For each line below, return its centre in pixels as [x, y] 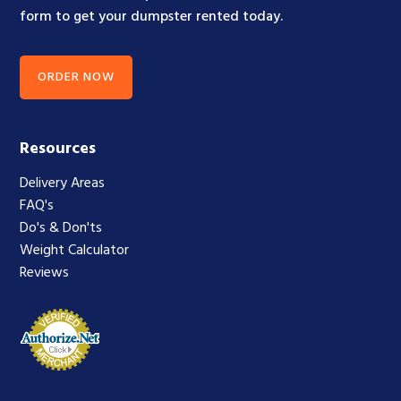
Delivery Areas [63, 184]
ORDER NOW [77, 78]
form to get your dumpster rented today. [152, 17]
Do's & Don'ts [61, 229]
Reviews [45, 273]
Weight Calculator [75, 251]
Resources [58, 149]
